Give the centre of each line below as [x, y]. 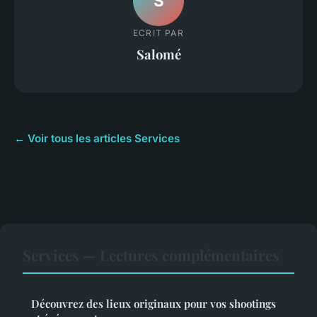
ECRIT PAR [158, 33]
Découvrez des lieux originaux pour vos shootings [154, 303]
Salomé [158, 54]
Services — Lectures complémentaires [151, 254]
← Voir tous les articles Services [97, 138]
